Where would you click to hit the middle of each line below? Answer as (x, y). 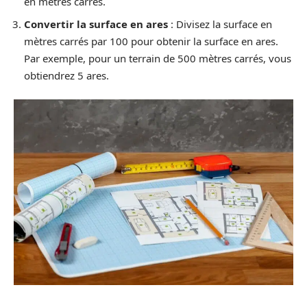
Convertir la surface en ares (96, 24)
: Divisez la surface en (220, 24)
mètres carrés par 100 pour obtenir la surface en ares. (151, 41)
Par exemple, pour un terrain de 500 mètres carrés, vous (158, 58)
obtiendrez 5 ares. (66, 75)
